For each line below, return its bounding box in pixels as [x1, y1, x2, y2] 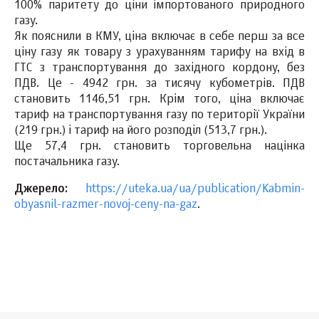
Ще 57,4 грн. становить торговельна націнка [14, 141, 305, 153]
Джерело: [14, 184, 68, 196]
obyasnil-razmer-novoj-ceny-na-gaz [14, 199, 197, 211]
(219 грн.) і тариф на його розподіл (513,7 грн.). [14, 125, 267, 137]
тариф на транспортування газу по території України [14, 110, 305, 122]
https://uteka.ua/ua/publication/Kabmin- [85, 184, 305, 196]
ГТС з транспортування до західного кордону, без [14, 63, 305, 75]
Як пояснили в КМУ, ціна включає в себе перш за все [14, 31, 305, 43]
